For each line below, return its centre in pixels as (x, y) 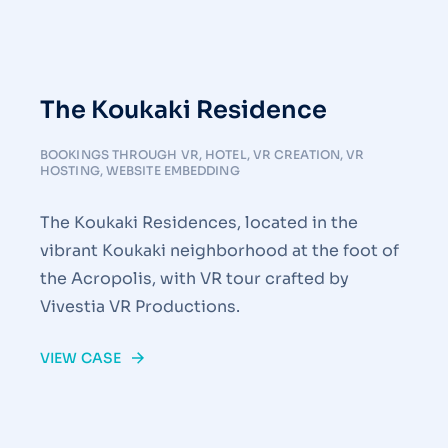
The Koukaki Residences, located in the (199, 222)
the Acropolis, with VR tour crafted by (194, 278)
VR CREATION (296, 154)
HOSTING (70, 170)
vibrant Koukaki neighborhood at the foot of (219, 250)
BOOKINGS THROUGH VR (119, 154)
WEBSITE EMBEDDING (172, 170)
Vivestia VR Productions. (140, 306)
